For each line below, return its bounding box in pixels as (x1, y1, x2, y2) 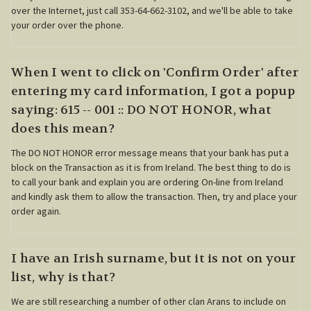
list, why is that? (11, 269, 116, 285)
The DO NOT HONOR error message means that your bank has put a (11, 146, 289, 159)
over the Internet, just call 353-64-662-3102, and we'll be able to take (11, 3, 293, 17)
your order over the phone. (11, 18, 124, 31)
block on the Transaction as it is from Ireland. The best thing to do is (11, 160, 291, 174)
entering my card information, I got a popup (11, 83, 295, 99)
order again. (11, 204, 61, 217)
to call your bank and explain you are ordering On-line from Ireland (11, 175, 283, 188)
